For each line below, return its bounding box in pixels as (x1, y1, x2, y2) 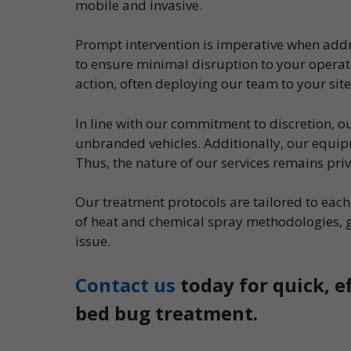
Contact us (75, 271, 175, 298)
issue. (75, 232, 110, 250)
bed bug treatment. (75, 299, 258, 326)
